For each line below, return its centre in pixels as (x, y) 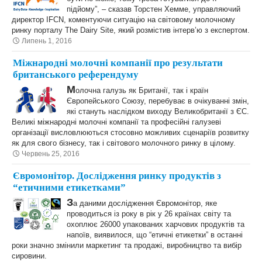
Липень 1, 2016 (47, 41)
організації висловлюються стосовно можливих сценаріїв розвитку (130, 132)
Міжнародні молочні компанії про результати (118, 63)
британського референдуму (76, 75)
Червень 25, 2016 (51, 154)
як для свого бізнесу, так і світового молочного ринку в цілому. (124, 143)
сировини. (29, 256)
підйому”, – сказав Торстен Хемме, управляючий (154, 9)
